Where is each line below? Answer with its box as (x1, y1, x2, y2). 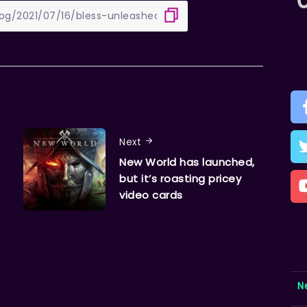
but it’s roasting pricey (119, 171, 241, 186)
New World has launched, (119, 155, 255, 170)
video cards (119, 188, 183, 203)
